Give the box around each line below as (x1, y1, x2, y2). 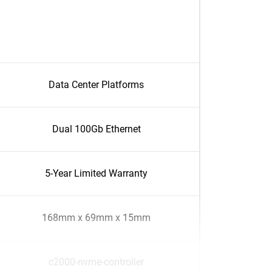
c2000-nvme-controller (49, 256, 144, 268)
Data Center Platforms (49, 79, 144, 90)
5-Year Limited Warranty (45, 168, 148, 179)
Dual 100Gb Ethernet (52, 123, 141, 135)
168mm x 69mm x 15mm (42, 212, 151, 223)
